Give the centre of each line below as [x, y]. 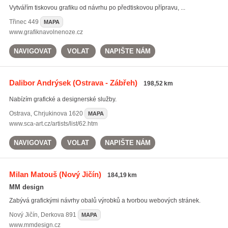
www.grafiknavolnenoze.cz [46, 32]
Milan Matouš [33, 174]
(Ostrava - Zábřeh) [104, 83]
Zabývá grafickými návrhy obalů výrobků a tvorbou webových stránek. [105, 201]
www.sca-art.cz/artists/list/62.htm [53, 124]
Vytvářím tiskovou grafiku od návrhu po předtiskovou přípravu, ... [97, 8]
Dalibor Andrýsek [40, 83]
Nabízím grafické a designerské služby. [63, 99]
